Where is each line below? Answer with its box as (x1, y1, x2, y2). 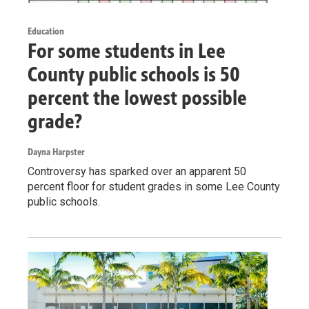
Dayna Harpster (28, 146, 85, 158)
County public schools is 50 (28, 61, 240, 87)
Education (28, 25, 64, 37)
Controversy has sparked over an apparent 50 (28, 164, 246, 178)
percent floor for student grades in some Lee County (28, 179, 280, 193)
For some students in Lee (28, 38, 226, 63)
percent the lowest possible (28, 85, 247, 110)
